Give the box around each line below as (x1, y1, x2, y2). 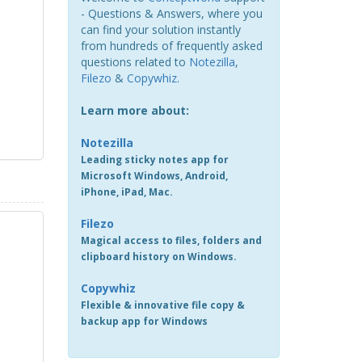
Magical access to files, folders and (80, 234, 262, 247)
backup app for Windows (80, 314, 208, 328)
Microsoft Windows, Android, (80, 169, 228, 183)
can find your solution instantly (80, 22, 241, 37)
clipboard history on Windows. (80, 250, 237, 263)
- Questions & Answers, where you (80, 6, 263, 21)
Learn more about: (80, 103, 189, 118)
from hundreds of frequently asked (80, 38, 263, 53)
